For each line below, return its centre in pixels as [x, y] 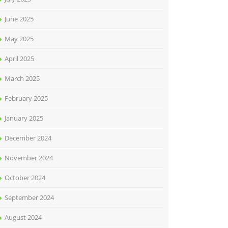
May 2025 [19, 39]
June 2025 [19, 19]
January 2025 [24, 118]
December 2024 [28, 138]
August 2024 [23, 217]
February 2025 [26, 98]
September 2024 [29, 197]
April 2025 [19, 59]
